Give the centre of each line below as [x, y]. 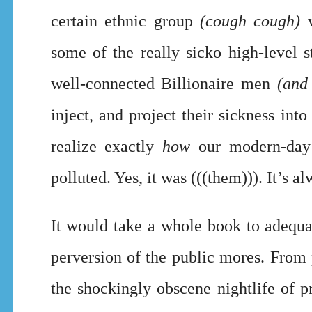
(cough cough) [250, 21]
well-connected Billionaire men [161, 83]
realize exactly [107, 146]
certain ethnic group [125, 21]
